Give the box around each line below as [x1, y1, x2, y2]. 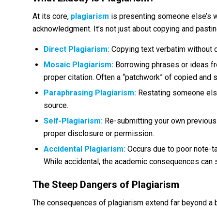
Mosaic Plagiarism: [44, 60, 113, 70]
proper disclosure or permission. [44, 129, 154, 139]
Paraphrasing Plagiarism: [44, 88, 136, 98]
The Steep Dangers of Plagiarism [32, 179, 179, 191]
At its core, [32, 11, 71, 21]
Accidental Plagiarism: [44, 144, 125, 154]
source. [44, 101, 68, 110]
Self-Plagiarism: [44, 116, 103, 126]
